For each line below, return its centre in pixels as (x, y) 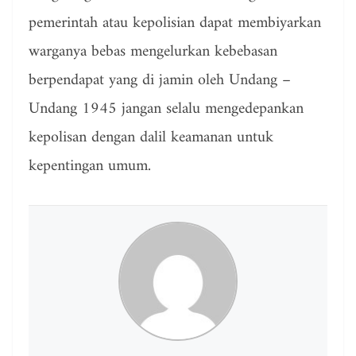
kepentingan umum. (90, 167)
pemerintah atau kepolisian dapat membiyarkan (175, 24)
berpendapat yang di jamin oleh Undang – (160, 81)
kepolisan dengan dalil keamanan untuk (151, 138)
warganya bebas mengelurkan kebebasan (153, 52)
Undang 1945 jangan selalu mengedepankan (166, 110)
